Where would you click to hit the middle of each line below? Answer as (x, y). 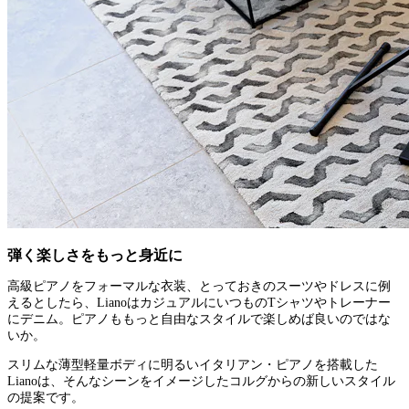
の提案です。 (46, 397)
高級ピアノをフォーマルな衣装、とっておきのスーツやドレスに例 (199, 286)
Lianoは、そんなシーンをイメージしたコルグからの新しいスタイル (201, 381)
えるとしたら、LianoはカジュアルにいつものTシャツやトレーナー (199, 302)
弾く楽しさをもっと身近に (95, 256)
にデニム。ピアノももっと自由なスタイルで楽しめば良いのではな (199, 319)
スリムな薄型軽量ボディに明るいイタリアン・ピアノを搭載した (193, 364)
